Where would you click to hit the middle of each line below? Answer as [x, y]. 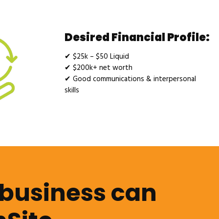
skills [72, 90]
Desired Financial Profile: [137, 37]
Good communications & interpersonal [133, 79]
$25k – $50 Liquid [100, 56]
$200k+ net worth [102, 68]
